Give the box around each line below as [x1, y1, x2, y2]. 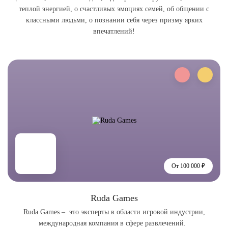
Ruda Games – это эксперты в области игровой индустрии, [23, 208, 205, 216]
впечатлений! [93, 27, 135, 35]
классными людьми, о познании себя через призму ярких [25, 16, 203, 24]
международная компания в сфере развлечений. [38, 219, 190, 227]
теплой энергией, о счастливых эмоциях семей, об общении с [19, 5, 209, 13]
